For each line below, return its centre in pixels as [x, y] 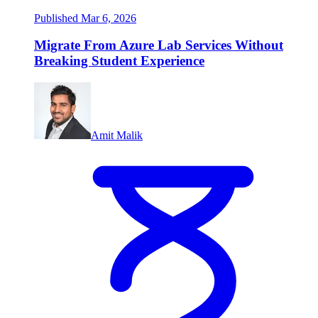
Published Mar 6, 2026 [85, 18]
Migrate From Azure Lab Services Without [159, 45]
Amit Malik [117, 136]
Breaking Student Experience [119, 61]
